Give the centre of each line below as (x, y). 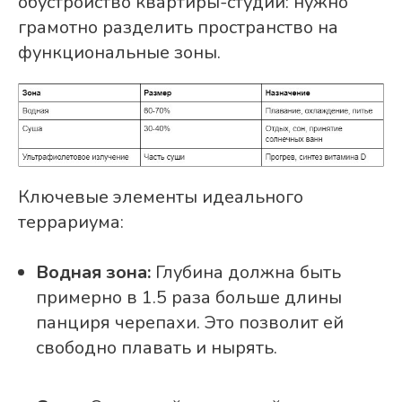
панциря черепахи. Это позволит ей (190, 322)
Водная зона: (93, 272)
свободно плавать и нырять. (157, 347)
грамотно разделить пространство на (178, 28)
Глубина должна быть (246, 272)
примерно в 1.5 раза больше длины (189, 297)
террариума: (71, 222)
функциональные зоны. (119, 53)
